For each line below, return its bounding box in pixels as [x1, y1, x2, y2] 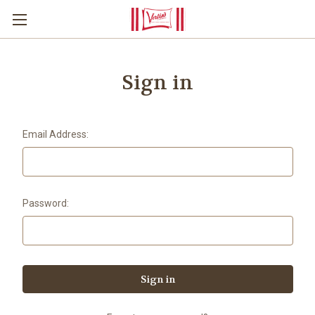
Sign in [121, 70, 194, 96]
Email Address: [22, 129, 89, 140]
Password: [22, 198, 69, 209]
